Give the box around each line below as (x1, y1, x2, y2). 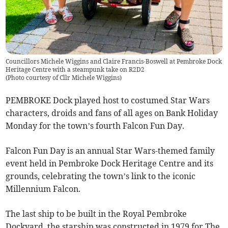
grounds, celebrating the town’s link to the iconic (6, 170, 196, 181)
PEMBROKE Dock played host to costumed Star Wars (6, 95, 210, 105)
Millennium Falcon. (6, 183, 81, 194)
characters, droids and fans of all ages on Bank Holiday (6, 107, 218, 118)
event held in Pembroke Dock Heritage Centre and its (6, 158, 214, 168)
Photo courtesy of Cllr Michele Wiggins (8, 73, 120, 81)
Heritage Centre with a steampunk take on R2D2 (6, 65, 145, 73)
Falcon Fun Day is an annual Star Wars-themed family (6, 145, 215, 156)
